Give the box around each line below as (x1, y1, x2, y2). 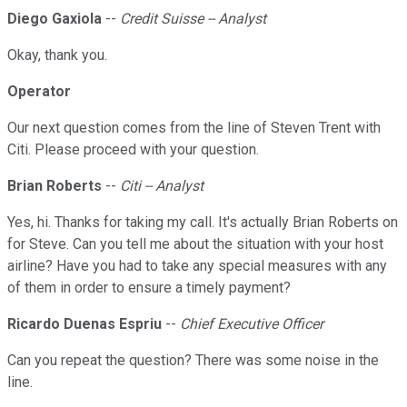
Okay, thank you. (7, 46, 107, 65)
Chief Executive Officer (180, 315, 323, 333)
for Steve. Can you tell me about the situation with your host (7, 235, 383, 253)
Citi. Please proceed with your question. (7, 141, 259, 159)
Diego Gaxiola (7, 10, 102, 28)
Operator (7, 83, 71, 101)
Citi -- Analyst (120, 177, 203, 195)
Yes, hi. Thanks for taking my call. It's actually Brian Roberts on (7, 213, 398, 232)
